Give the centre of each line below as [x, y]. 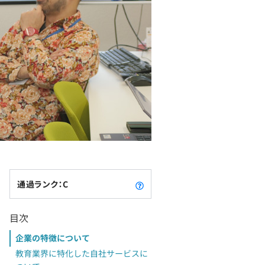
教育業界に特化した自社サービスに [82, 253]
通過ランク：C [43, 184]
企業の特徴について [53, 238]
